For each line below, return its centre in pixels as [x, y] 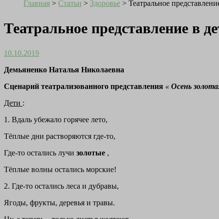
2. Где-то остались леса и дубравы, [61, 186]
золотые [92, 153]
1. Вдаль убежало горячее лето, [56, 120]
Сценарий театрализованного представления [85, 87]
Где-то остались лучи [40, 153]
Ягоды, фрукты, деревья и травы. [59, 203]
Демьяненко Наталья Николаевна [64, 70]
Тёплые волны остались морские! [60, 170]
